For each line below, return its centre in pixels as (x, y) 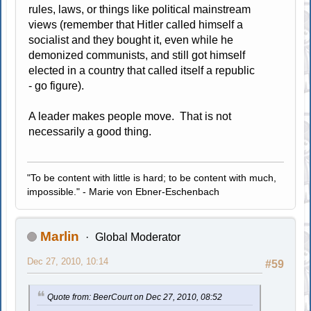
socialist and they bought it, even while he (131, 40)
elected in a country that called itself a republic (142, 70)
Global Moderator (137, 237)
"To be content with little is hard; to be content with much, (152, 177)
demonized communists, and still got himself (137, 55)
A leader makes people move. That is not (130, 116)
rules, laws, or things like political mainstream (140, 9)
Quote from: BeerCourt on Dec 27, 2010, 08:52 (135, 297)
